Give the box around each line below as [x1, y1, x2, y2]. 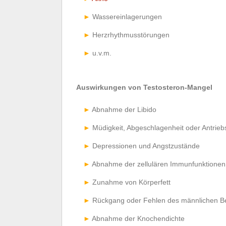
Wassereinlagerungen [92, 12, 162, 21]
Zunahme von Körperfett [92, 178, 171, 186]
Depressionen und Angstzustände [92, 141, 200, 150]
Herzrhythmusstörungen [92, 30, 169, 39]
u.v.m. [92, 48, 111, 57]
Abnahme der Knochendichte [92, 214, 185, 222]
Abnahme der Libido [92, 105, 156, 114]
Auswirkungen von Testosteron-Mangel [76, 83, 212, 91]
